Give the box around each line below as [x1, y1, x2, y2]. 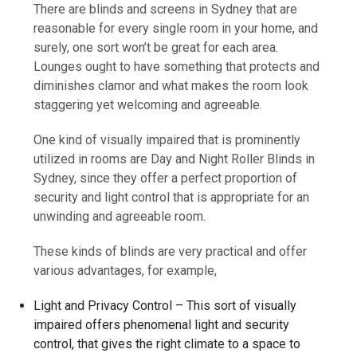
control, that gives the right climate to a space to [33, 335, 301, 351]
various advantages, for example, [33, 262, 218, 278]
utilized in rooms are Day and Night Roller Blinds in [33, 151, 316, 167]
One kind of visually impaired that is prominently [33, 131, 301, 147]
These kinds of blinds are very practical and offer [33, 243, 308, 259]
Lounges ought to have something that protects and [33, 58, 320, 74]
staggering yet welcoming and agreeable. [33, 96, 263, 112]
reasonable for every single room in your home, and [33, 20, 319, 36]
